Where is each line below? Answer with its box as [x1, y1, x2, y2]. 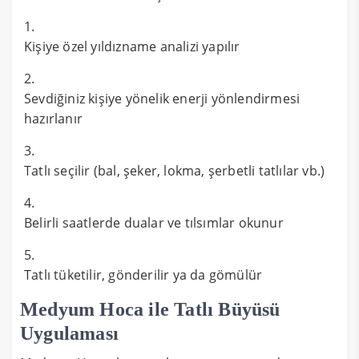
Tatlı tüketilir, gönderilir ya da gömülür [24, 265, 263, 284]
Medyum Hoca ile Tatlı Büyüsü [20, 298, 280, 320]
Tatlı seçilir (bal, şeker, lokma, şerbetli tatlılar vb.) [24, 161, 325, 179]
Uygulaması [20, 322, 119, 344]
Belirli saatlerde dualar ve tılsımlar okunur [24, 213, 284, 232]
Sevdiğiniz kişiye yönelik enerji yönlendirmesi [24, 89, 301, 107]
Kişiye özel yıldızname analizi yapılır [24, 37, 240, 55]
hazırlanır [24, 109, 83, 127]
